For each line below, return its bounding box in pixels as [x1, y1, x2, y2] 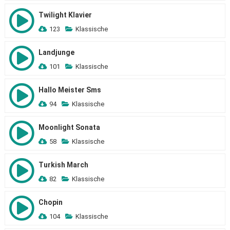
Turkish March [38, 161, 88, 169]
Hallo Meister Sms [38, 86, 101, 94]
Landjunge [38, 48, 74, 56]
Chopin [38, 198, 63, 206]
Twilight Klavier [38, 11, 92, 19]
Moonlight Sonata [38, 123, 100, 131]
